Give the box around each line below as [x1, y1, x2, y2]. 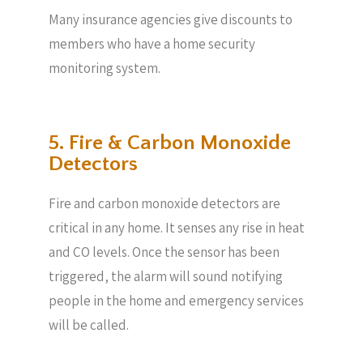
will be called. [49, 316, 131, 334]
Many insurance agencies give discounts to [49, 10, 293, 28]
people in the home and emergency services [49, 292, 304, 310]
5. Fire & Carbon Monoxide [49, 131, 291, 155]
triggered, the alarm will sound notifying [49, 267, 283, 285]
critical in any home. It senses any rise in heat [49, 219, 305, 237]
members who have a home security [49, 34, 255, 53]
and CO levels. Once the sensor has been [49, 243, 280, 261]
